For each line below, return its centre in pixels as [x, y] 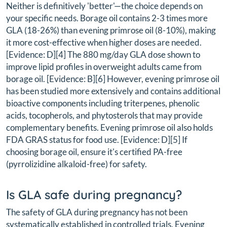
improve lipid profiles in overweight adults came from [104, 67]
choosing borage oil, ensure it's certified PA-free [94, 152]
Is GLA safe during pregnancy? [94, 195]
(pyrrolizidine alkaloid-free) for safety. [77, 164]
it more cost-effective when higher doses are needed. [104, 43]
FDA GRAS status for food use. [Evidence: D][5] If [97, 140]
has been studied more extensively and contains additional [113, 91]
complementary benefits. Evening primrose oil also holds [109, 128]
